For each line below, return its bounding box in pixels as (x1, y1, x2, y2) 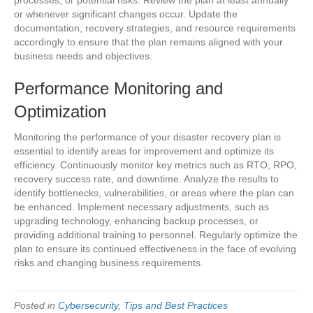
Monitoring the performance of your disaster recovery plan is (14, 131, 281, 143)
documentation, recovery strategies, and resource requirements (14, 22, 296, 34)
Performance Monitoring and (14, 78, 223, 98)
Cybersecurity (58, 299, 118, 311)
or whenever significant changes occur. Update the (14, 8, 238, 20)
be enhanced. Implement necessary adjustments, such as (14, 201, 269, 212)
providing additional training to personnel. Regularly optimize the (14, 228, 298, 240)
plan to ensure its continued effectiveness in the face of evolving (14, 242, 296, 254)
